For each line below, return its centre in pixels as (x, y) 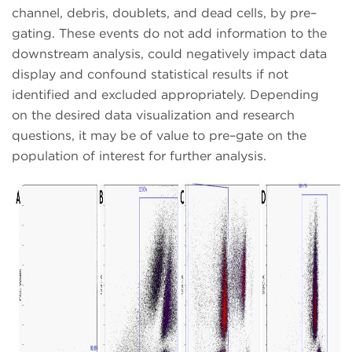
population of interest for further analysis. (139, 156)
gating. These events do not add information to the (169, 33)
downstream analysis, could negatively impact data (169, 53)
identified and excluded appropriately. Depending (165, 94)
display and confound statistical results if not (150, 74)
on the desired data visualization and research (153, 115)
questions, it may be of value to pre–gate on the (159, 135)
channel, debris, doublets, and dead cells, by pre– (164, 13)
